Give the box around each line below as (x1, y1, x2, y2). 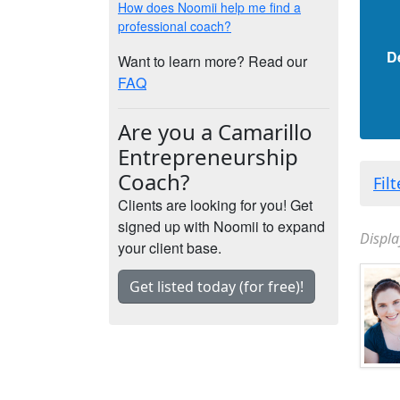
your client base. (118, 237, 221, 258)
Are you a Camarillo (118, 117, 312, 146)
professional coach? (118, 17, 231, 35)
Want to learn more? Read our (118, 51, 307, 71)
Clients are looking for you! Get (118, 195, 312, 215)
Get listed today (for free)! (129, 277, 304, 296)
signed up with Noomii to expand (118, 216, 325, 237)
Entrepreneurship (118, 142, 298, 171)
